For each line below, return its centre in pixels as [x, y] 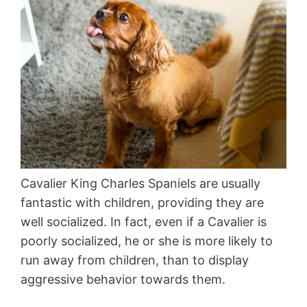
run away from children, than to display [135, 260]
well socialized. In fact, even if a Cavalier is [144, 222]
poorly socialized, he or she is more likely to [147, 241]
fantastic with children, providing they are [142, 203]
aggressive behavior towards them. [123, 280]
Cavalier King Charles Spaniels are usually [140, 184]
